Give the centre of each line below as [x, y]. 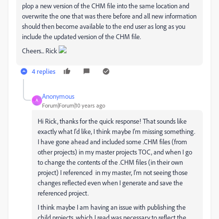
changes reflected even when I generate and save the [110, 182]
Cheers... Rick [40, 50]
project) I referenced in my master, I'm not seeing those [113, 172]
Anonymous [58, 96]
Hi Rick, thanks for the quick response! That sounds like [112, 121]
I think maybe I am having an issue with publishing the [112, 207]
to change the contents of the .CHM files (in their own [110, 162]
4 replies [44, 71]
